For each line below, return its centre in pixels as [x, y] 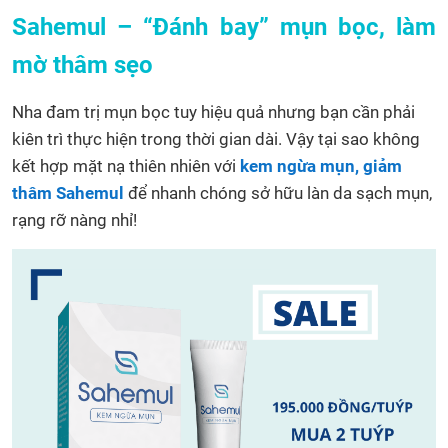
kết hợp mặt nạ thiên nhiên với [126, 165]
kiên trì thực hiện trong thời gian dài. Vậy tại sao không [216, 138]
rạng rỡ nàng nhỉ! [74, 219]
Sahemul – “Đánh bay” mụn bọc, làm [224, 26]
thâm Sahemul [68, 192]
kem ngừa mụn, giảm [321, 165]
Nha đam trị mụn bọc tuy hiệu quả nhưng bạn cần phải [213, 111]
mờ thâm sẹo [82, 64]
